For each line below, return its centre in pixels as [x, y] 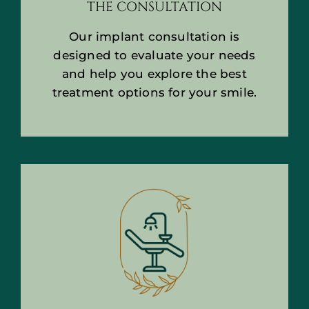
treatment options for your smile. [154, 92]
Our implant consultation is [154, 36]
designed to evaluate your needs [154, 55]
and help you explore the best [154, 73]
